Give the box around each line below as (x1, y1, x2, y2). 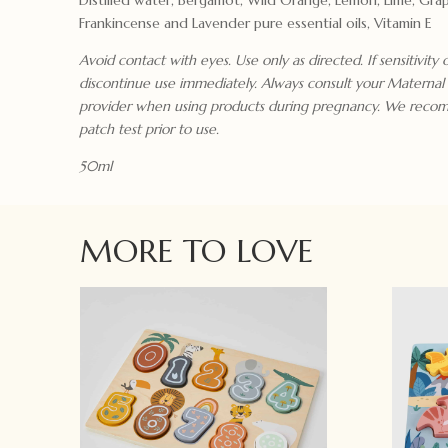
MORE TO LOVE (80, 230, 313, 271)
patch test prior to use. (79, 119, 220, 138)
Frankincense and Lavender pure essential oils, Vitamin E (79, 13, 433, 32)
